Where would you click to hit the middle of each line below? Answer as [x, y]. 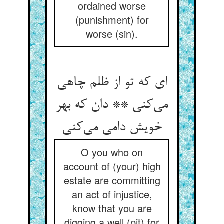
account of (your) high [112, 166]
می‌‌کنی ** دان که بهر [112, 105]
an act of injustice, [112, 194]
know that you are [112, 208]
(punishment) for [112, 20]
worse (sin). [112, 34]
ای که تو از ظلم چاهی [112, 83]
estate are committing [112, 180]
